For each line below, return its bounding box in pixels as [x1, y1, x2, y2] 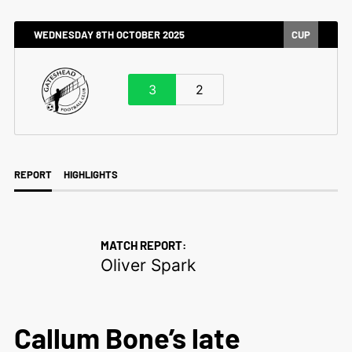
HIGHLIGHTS [63, 168, 118, 181]
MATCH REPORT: [100, 238, 186, 252]
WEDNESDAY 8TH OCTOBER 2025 [33, 28, 185, 41]
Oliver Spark [100, 255, 196, 275]
